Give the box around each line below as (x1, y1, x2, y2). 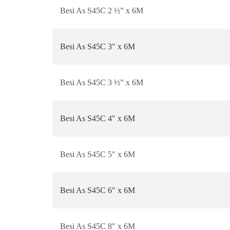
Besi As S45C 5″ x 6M (60, 150, 135, 159)
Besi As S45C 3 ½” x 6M (60, 78, 143, 87)
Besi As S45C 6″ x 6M (60, 186, 135, 195)
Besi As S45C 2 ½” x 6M (60, 6, 143, 15)
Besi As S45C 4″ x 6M (60, 114, 135, 123)
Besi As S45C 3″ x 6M (60, 42, 135, 51)
